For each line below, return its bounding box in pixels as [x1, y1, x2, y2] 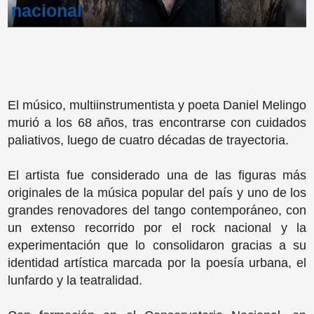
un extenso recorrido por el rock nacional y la [7, 221, 307, 235]
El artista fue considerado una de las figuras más [7, 168, 307, 183]
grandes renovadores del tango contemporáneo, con [7, 203, 307, 218]
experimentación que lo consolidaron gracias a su [7, 238, 307, 253]
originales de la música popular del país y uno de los [7, 186, 307, 200]
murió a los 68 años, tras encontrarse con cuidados [7, 116, 307, 130]
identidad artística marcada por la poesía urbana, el [7, 256, 307, 271]
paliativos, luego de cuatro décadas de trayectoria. [7, 133, 292, 148]
